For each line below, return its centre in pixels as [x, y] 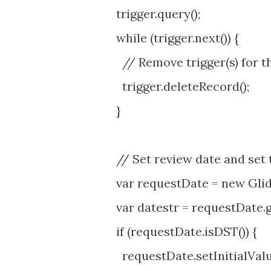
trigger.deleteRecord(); [177, 86]
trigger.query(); [152, 14]
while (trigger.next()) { [171, 38]
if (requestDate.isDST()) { [181, 231]
